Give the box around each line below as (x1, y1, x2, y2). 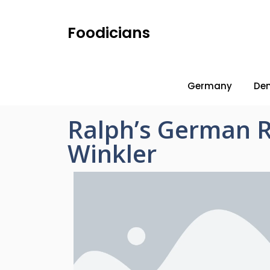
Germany (187, 80, 232, 92)
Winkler (67, 137, 157, 170)
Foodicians (67, 22, 150, 43)
